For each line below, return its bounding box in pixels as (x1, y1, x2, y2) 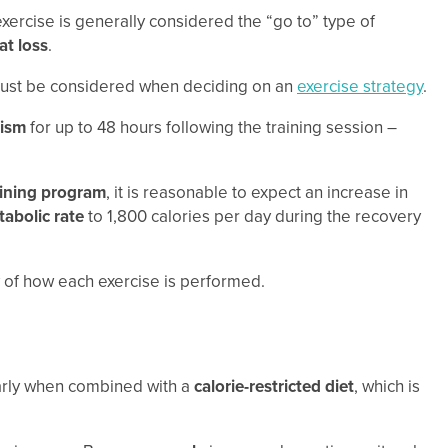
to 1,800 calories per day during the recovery (84, 206, 421, 228)
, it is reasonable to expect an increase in (106, 182, 408, 204)
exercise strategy (297, 76, 423, 98)
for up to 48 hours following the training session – (26, 117, 397, 139)
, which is (354, 375, 420, 397)
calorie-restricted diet (194, 375, 354, 397)
